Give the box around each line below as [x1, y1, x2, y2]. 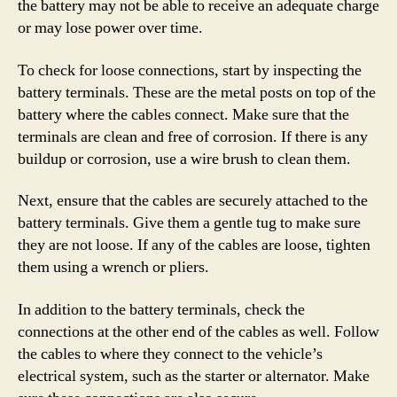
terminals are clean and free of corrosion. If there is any [18, 126, 368, 147]
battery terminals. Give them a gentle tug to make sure [18, 213, 361, 233]
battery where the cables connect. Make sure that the [18, 104, 349, 125]
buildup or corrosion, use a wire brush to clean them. [18, 148, 351, 169]
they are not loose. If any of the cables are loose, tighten [18, 235, 370, 255]
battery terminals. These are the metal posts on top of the [18, 82, 376, 103]
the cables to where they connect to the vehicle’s [18, 343, 323, 364]
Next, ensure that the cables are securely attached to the [18, 191, 368, 211]
